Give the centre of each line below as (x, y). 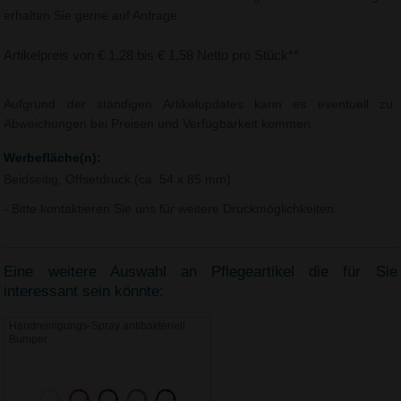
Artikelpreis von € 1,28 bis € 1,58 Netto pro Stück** (152, 55)
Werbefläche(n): (53, 158)
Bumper (29, 340)
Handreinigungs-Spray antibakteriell (98, 326)
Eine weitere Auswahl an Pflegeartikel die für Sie (200, 272)
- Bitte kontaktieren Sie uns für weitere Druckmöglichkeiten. (171, 209)
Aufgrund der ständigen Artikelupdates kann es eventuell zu (199, 105)
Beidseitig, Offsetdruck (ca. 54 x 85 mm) (118, 179)
